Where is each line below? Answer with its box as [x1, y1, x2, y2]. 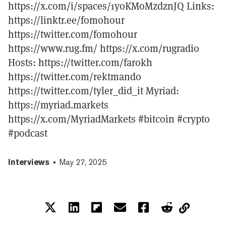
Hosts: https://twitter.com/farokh [8, 55, 152, 69]
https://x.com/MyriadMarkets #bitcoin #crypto [8, 111, 210, 126]
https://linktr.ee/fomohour [8, 13, 125, 27]
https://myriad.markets [8, 97, 108, 111]
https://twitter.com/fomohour [8, 27, 137, 41]
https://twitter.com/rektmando [8, 69, 141, 83]
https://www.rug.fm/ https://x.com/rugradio [8, 41, 199, 55]
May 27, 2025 [60, 157, 106, 167]
